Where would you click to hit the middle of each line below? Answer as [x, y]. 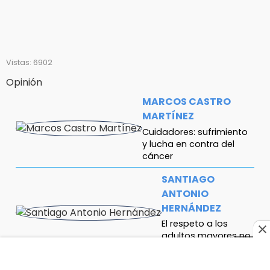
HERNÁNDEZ [191, 208]
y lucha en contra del [188, 144]
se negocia [186, 247]
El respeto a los [195, 223]
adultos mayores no [206, 235]
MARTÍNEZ [168, 116]
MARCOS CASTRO [187, 102]
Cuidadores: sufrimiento [195, 132]
